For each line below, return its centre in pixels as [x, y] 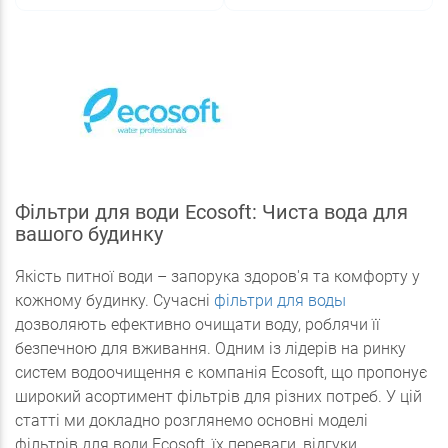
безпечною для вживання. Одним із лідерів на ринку [210, 348]
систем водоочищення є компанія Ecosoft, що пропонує [221, 372]
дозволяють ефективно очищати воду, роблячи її [197, 324]
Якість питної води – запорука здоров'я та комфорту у [217, 276]
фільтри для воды [280, 300]
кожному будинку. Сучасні [114, 300]
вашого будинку [89, 234]
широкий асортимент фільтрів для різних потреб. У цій [218, 396]
